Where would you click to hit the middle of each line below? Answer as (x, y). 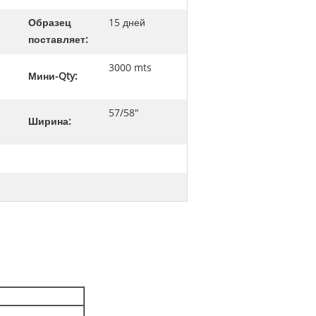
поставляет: (58, 40)
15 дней (127, 23)
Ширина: (50, 122)
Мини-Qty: (53, 77)
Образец (50, 23)
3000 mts (130, 68)
